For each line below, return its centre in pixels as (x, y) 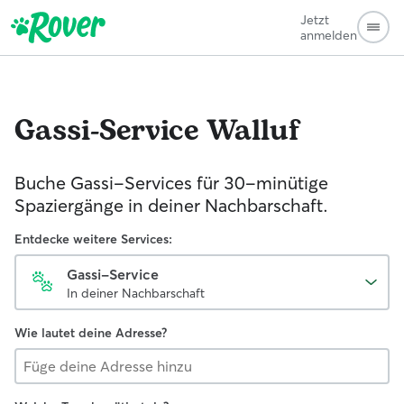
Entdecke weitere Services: (93, 239)
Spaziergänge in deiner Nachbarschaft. (171, 205)
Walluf (253, 131)
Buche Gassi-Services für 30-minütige (171, 183)
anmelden (329, 35)
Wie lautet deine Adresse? (91, 333)
